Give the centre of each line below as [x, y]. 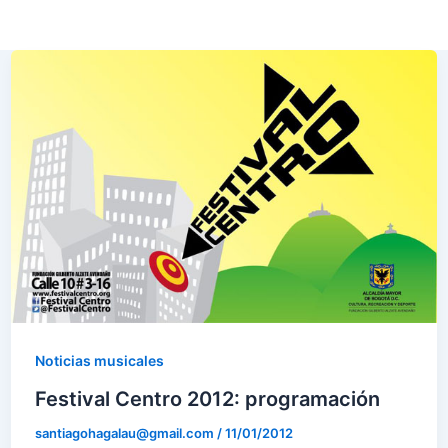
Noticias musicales [99, 360]
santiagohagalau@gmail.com [125, 432]
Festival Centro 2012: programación [207, 398]
